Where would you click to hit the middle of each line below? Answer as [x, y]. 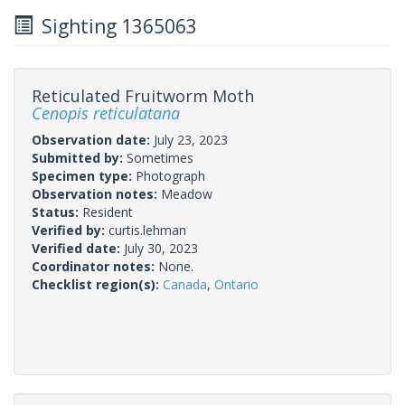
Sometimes [160, 157]
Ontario [236, 284]
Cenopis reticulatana [106, 113]
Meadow [187, 193]
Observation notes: [96, 193]
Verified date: [78, 248]
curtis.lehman [147, 230]
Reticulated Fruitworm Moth [143, 95]
